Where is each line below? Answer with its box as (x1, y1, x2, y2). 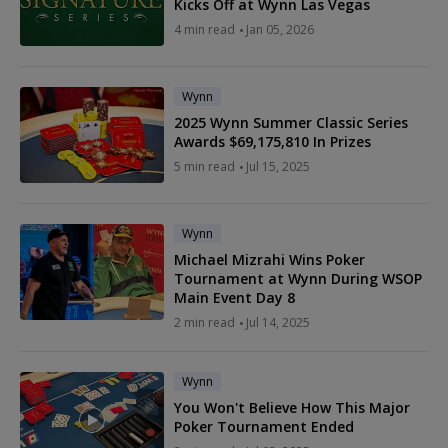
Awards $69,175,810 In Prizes (174, 132, 371, 152)
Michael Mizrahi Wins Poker (174, 250, 365, 270)
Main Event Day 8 (174, 288, 295, 308)
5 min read (174, 158, 235, 176)
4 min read (174, 21, 235, 39)
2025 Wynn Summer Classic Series (174, 113, 408, 133)
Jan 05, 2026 (246, 21, 314, 39)
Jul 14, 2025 (246, 314, 310, 332)
